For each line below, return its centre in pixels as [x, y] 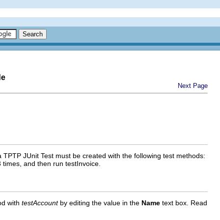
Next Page [193, 86]
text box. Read [184, 203]
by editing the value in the [100, 203]
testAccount [40, 203]
